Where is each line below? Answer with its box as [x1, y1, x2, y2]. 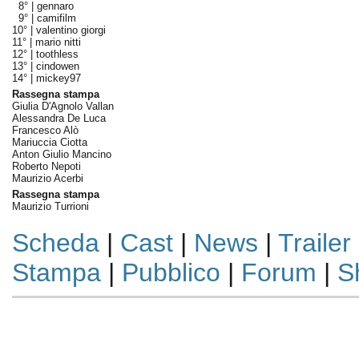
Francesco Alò [11, 124, 79, 136]
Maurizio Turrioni [11, 200, 89, 212]
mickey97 [35, 72, 81, 84]
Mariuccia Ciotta [11, 136, 87, 148]
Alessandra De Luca [11, 112, 106, 124]
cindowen [35, 60, 79, 72]
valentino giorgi [35, 24, 106, 36]
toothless [35, 48, 79, 60]
